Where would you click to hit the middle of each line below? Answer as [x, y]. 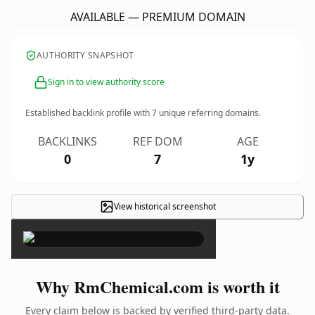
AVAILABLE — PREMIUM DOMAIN [157, 17]
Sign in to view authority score [106, 82]
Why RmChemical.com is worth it [157, 287]
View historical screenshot [165, 206]
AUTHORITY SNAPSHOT [85, 55]
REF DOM [157, 141]
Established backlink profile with [89, 113]
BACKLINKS [67, 141]
